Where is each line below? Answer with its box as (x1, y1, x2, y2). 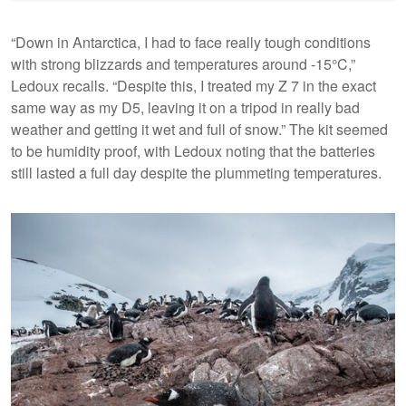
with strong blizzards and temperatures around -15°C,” (11, 53, 355, 74)
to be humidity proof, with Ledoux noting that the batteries (11, 140, 375, 161)
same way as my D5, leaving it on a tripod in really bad (11, 96, 360, 118)
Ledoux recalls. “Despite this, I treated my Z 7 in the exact (11, 74, 376, 96)
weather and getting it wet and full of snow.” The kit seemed (11, 118, 388, 140)
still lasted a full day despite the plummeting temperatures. (11, 161, 382, 183)
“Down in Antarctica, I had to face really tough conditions (11, 31, 371, 53)
